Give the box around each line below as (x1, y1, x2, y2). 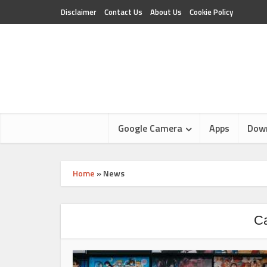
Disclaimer (61, 6, 97, 18)
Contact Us (104, 6, 142, 18)
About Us (150, 6, 182, 18)
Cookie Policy (190, 6, 233, 18)
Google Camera (117, 121, 182, 135)
